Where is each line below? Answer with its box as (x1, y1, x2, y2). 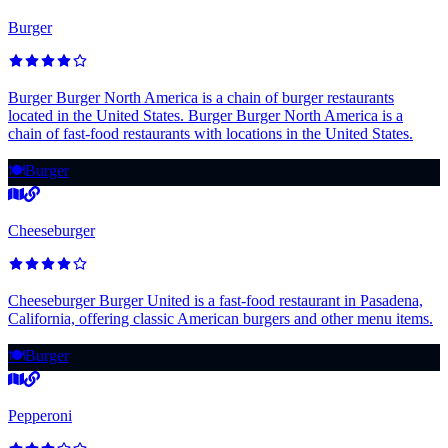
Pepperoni (8, 406, 72, 424)
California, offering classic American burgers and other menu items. (8, 309, 433, 327)
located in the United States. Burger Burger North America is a (8, 106, 403, 124)
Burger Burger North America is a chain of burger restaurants (8, 88, 394, 106)
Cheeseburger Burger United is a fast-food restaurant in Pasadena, (8, 291, 423, 309)
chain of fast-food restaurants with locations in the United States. (8, 124, 413, 142)
